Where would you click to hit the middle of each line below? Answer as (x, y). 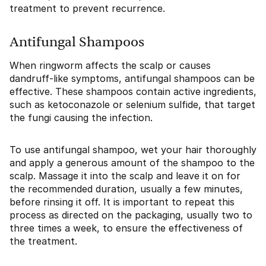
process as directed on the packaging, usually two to (131, 215)
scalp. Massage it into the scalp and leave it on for (125, 176)
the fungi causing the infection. (81, 118)
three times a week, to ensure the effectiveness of (126, 228)
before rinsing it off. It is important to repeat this (122, 202)
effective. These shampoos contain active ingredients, (133, 92)
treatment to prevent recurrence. (87, 9)
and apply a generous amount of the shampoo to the (132, 163)
